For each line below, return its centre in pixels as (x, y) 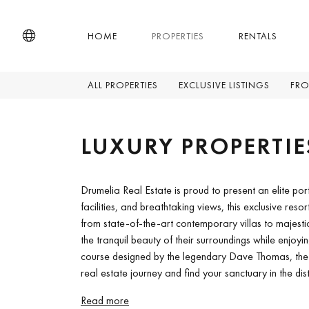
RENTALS (258, 36)
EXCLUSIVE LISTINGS (224, 85)
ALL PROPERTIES (122, 85)
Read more (105, 300)
